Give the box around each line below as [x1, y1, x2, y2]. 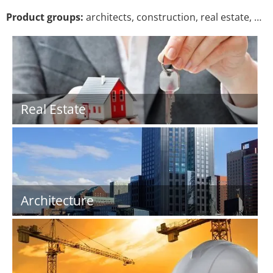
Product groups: [6, 10, 83, 24]
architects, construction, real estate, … [83, 10, 261, 24]
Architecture [21, 192, 94, 209]
